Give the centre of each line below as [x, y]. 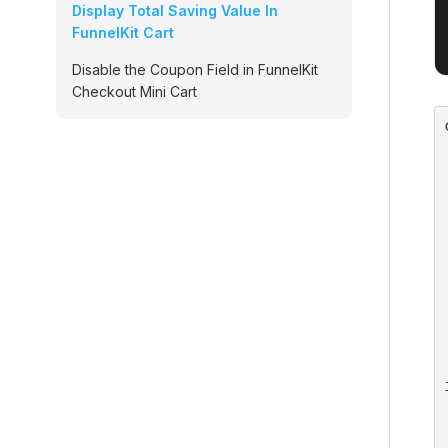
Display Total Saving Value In [175, 10]
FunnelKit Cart [123, 32]
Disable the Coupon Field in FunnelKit [195, 69]
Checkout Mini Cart [134, 91]
